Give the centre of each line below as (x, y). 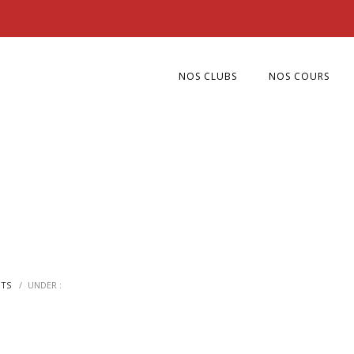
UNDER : (45, 285)
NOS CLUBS (208, 76)
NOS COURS (299, 76)
